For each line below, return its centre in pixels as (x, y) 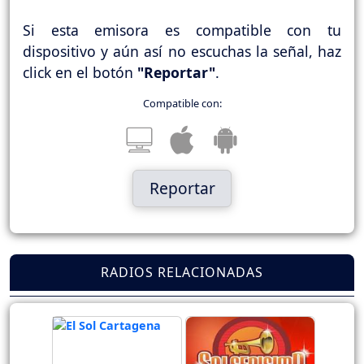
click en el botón (80, 73)
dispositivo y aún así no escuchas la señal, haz (182, 52)
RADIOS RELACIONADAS (182, 273)
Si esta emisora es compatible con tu (182, 30)
